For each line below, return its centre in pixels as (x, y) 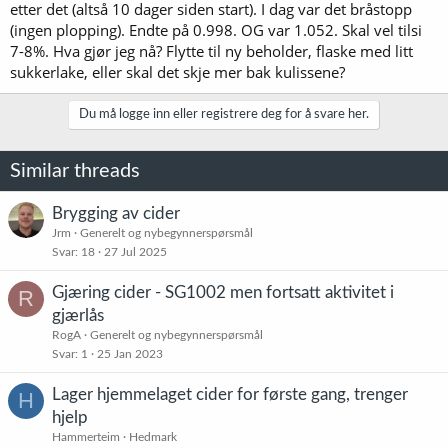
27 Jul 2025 (135, 251)
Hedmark (153, 436)
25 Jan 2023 (130, 353)
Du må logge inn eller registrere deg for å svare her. (224, 114)
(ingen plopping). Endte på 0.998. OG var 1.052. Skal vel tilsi (216, 29)
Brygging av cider (116, 213)
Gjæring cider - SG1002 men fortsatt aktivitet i (223, 292)
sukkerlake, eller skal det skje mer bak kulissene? (177, 71)
